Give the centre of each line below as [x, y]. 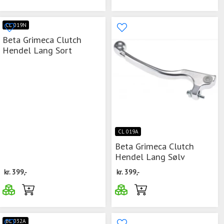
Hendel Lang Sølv [150, 156]
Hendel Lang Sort [37, 50]
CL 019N [16, 25]
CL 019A [128, 131]
